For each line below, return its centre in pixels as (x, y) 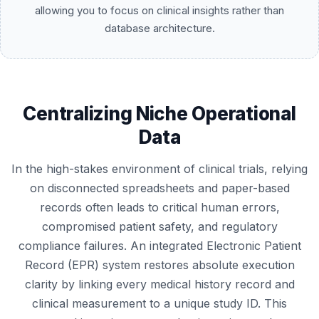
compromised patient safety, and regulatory (159, 226)
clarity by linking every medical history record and (159, 284)
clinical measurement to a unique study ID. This (159, 303)
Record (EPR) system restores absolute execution (159, 265)
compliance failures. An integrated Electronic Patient (159, 246)
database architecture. (159, 28)
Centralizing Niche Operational (159, 114)
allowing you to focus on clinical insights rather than (159, 10)
